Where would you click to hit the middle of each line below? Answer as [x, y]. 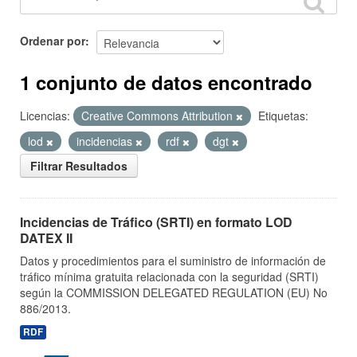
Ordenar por [53, 40]
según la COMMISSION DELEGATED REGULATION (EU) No [174, 292]
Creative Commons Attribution [159, 116]
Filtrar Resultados [79, 166]
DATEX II [46, 238]
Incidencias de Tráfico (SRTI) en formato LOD [156, 222]
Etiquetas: [283, 116]
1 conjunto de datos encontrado [166, 82]
